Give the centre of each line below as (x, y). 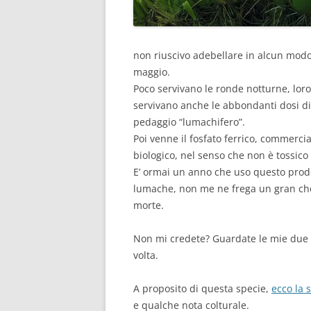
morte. (149, 205)
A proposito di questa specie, (202, 288)
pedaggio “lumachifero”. (189, 122)
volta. (146, 255)
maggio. (152, 72)
